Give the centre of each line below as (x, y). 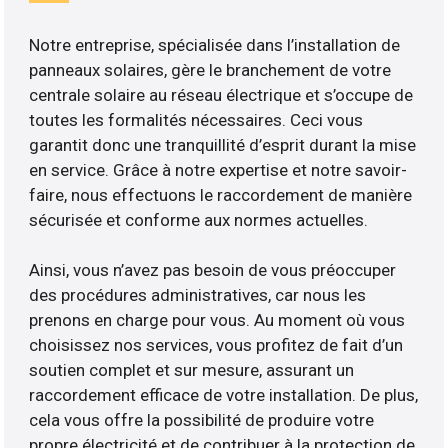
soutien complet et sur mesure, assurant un (192, 370)
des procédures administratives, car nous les (198, 295)
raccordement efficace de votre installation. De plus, (224, 395)
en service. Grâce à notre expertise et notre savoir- (218, 170)
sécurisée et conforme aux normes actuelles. (199, 220)
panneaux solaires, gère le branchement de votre (210, 70)
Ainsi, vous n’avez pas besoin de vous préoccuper (213, 270)
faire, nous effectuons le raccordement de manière (221, 195)
